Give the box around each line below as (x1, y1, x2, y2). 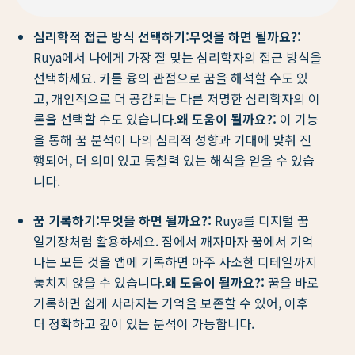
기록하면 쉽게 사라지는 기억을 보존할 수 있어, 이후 (33, 293, 308, 313)
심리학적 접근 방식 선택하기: (33, 27, 189, 47)
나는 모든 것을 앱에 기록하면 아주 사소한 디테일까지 (33, 252, 317, 272)
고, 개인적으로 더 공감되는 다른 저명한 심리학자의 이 (33, 89, 320, 109)
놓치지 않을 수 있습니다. (33, 273, 165, 292)
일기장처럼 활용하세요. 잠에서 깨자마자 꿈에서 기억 (33, 231, 314, 251)
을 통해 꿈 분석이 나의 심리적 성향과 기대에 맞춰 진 (33, 130, 311, 150)
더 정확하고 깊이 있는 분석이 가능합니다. (33, 314, 254, 334)
